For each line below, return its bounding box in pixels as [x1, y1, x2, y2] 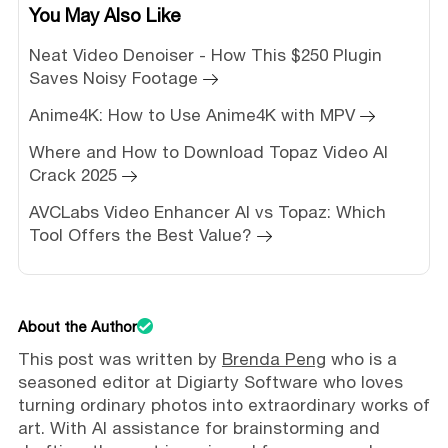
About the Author [17, 317, 137, 335]
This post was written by [17, 348, 222, 369]
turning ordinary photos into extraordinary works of [17, 394, 430, 415]
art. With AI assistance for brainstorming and [17, 417, 380, 438]
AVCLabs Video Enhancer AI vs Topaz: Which [28, 201, 386, 222]
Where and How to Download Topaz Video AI [28, 141, 388, 162]
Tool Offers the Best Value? [28, 224, 252, 245]
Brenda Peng [221, 348, 326, 369]
